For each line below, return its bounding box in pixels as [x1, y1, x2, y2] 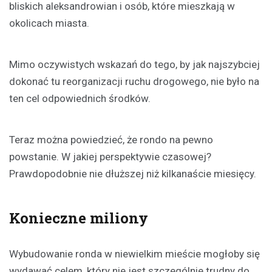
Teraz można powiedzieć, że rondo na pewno [9, 133, 213, 146]
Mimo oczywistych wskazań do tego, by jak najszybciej [9, 58, 260, 70]
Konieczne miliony [9, 208, 148, 228]
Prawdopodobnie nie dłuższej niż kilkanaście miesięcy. [9, 167, 256, 180]
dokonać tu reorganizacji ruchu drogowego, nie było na [9, 75, 259, 87]
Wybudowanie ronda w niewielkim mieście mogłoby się [9, 247, 260, 260]
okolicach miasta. [9, 16, 89, 29]
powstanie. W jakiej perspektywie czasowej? [9, 150, 211, 163]
